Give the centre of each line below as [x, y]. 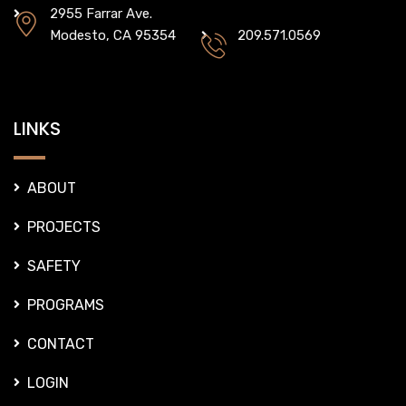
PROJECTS [64, 227]
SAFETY [54, 266]
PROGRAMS [66, 305]
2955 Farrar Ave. [101, 14]
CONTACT [61, 344]
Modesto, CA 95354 [113, 36]
